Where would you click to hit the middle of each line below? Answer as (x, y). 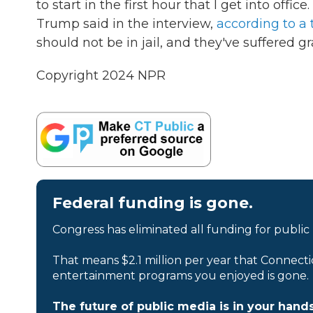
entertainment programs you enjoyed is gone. (181, 275)
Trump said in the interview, (126, 24)
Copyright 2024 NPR (101, 75)
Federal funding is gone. (153, 203)
